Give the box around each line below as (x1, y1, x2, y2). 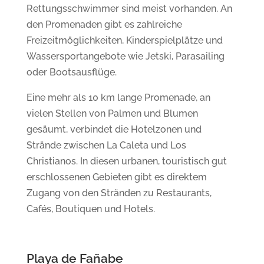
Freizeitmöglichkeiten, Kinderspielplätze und (26, 34, 223, 46)
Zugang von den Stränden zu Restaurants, (26, 187, 212, 199)
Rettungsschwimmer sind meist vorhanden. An (26, 2, 232, 14)
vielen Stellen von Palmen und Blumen (26, 107, 198, 119)
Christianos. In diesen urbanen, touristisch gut (26, 155, 227, 167)
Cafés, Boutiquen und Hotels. (26, 203, 155, 214)
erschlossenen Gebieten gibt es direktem (26, 171, 207, 183)
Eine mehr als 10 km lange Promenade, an (26, 91, 210, 103)
